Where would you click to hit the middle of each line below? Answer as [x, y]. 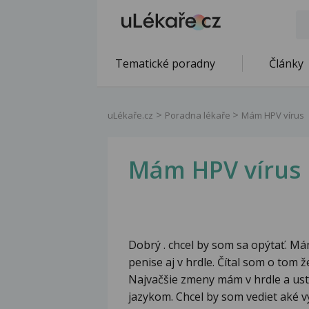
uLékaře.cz [130, 115]
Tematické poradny [165, 63]
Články [286, 63]
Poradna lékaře [199, 115]
